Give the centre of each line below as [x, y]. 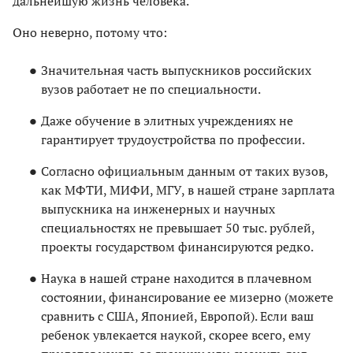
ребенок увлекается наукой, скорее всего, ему [176, 334]
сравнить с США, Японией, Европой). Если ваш [177, 316]
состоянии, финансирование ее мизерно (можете [187, 297]
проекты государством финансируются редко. [177, 246]
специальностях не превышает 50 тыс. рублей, [178, 227]
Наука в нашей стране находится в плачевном [176, 278]
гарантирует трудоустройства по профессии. [173, 139]
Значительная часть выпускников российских [176, 70]
